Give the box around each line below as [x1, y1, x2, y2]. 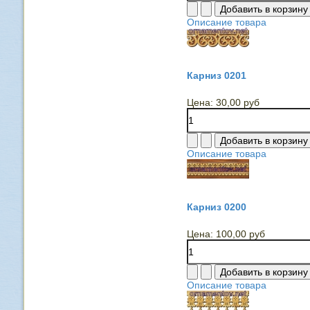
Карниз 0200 [186, 201, 246, 212]
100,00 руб [215, 228, 265, 239]
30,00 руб [215, 97, 259, 108]
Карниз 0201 [186, 70, 246, 81]
